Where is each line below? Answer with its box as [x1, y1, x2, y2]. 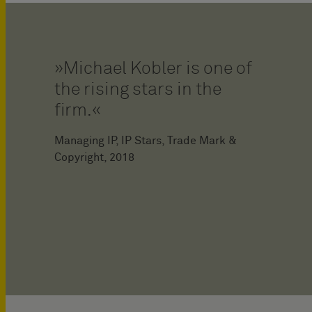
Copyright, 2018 [54, 151, 134, 163]
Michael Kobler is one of [63, 59, 252, 77]
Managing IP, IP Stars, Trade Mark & [54, 134, 237, 146]
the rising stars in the [54, 80, 221, 98]
